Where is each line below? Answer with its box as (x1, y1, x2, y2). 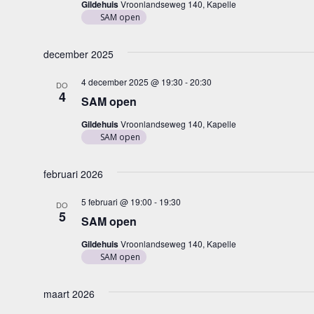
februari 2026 (43, 167, 103, 181)
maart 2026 (43, 287, 95, 301)
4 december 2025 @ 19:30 (81, 76, 183, 88)
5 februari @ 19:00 (81, 196, 152, 207)
